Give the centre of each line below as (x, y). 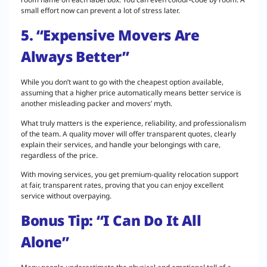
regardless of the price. (60, 155)
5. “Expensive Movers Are (110, 35)
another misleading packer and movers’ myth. (97, 104)
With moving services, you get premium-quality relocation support (130, 175)
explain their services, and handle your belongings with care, (121, 144)
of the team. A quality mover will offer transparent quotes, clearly (128, 133)
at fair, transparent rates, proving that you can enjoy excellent (122, 185)
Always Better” (75, 57)
